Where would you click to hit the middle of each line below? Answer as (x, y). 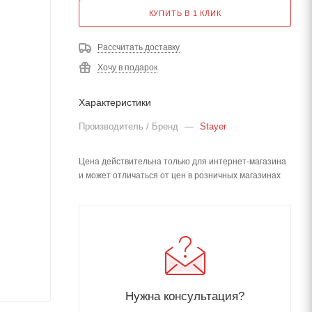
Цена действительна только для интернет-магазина (182, 162)
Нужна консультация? (185, 296)
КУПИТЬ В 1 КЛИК (185, 13)
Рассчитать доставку (139, 47)
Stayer (213, 126)
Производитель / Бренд (130, 126)
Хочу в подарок (127, 68)
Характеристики (115, 102)
